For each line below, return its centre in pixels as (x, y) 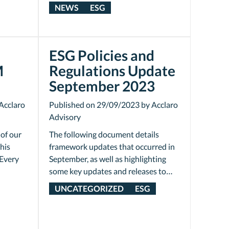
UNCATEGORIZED (89, 188)
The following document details (104, 134)
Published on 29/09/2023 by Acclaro (113, 105)
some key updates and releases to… (111, 171)
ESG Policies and (101, 55)
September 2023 (102, 86)
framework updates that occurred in (112, 146)
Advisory (65, 117)
